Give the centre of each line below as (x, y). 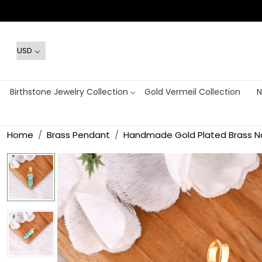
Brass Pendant (78, 135)
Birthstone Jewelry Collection (69, 92)
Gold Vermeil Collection (192, 92)
